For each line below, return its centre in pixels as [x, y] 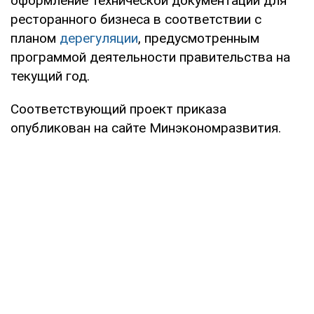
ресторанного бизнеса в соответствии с [136, 19]
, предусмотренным [199, 38]
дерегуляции [99, 38]
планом [35, 38]
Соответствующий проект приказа [118, 109]
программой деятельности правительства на [150, 57]
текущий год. [50, 76]
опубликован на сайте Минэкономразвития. [146, 128]
